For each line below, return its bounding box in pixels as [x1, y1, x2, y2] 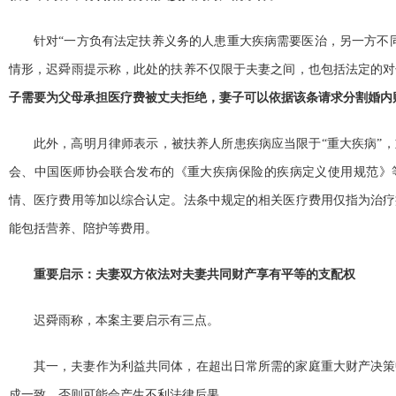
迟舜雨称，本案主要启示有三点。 [34, 313, 219, 327]
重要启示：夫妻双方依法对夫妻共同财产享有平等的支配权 [34, 267, 355, 281]
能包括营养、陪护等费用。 [9, 221, 157, 235]
